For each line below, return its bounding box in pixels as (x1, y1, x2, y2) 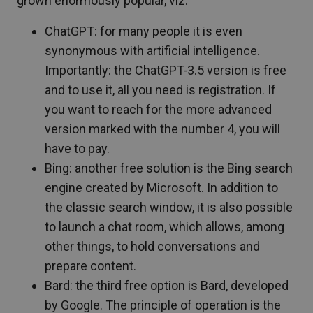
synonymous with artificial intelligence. (45, 43, 260, 59)
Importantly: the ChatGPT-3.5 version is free (45, 63, 286, 78)
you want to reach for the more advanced (45, 102, 272, 117)
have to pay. (45, 141, 110, 156)
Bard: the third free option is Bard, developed (45, 278, 289, 293)
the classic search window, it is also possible (45, 200, 293, 215)
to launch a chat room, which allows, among (45, 219, 284, 235)
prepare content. (45, 259, 136, 274)
